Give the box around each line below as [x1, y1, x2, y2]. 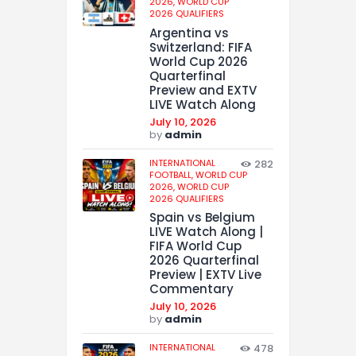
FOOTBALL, [149, 168, 195, 181]
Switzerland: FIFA [149, 38, 252, 56]
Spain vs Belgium [149, 209, 255, 226]
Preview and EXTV [149, 81, 257, 99]
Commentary [149, 281, 234, 298]
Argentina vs [149, 24, 229, 41]
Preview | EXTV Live [149, 266, 261, 284]
